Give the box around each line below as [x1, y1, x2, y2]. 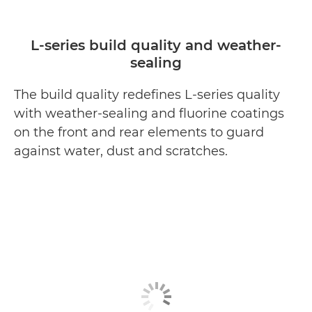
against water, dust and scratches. [14, 143, 228, 159]
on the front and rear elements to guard [14, 125, 264, 141]
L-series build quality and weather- [31, 37, 281, 54]
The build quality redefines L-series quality [14, 87, 280, 103]
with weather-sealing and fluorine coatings [14, 106, 284, 122]
